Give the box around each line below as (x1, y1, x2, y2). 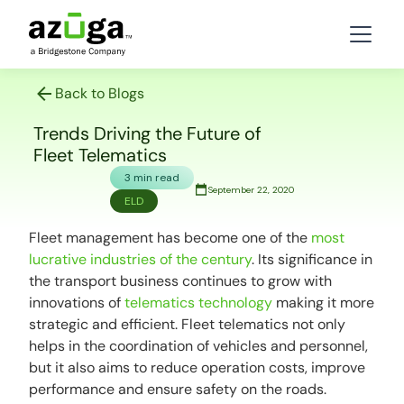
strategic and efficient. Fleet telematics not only (29, 315, 346, 334)
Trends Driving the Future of (32, 122, 262, 145)
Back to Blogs (54, 84, 144, 103)
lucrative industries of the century (29, 250, 252, 269)
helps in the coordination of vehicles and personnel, (29, 336, 369, 355)
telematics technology (121, 293, 273, 312)
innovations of (29, 293, 122, 312)
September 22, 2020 (207, 183, 294, 196)
